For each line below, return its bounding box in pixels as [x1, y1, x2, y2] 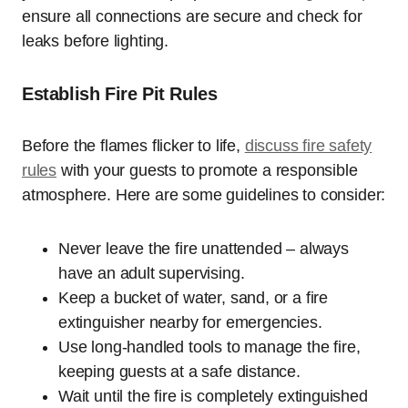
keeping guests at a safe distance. [58, 362, 301, 382]
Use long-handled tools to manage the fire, [58, 338, 361, 357]
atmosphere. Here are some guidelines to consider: [22, 186, 386, 205]
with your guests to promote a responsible [56, 161, 358, 180]
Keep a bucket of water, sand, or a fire [58, 289, 328, 308]
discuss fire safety [244, 137, 372, 156]
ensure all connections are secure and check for [22, 7, 362, 26]
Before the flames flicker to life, [22, 137, 245, 156]
